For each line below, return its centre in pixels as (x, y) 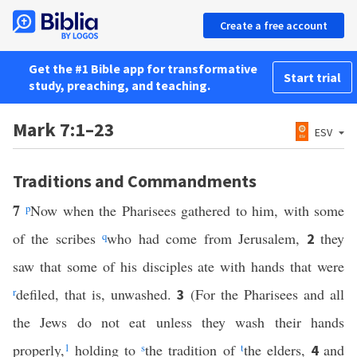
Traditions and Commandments (135, 181)
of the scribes (58, 238)
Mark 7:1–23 (64, 129)
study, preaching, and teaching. (120, 85)
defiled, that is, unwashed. (97, 294)
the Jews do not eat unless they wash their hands (178, 322)
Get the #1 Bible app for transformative (143, 69)
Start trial (312, 77)
